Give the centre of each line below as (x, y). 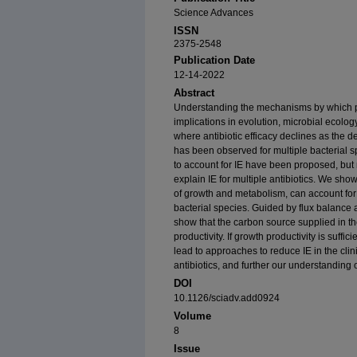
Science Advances (214, 13)
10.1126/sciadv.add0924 (227, 298)
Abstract (194, 93)
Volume (192, 316)
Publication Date (214, 61)
